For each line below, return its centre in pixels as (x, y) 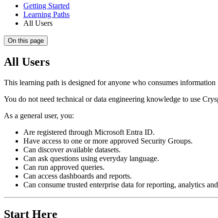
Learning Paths (46, 15)
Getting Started (46, 6)
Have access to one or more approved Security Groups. (108, 141)
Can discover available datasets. (72, 149)
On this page (26, 41)
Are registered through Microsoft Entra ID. (89, 132)
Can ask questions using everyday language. (91, 158)
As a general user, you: (39, 115)
